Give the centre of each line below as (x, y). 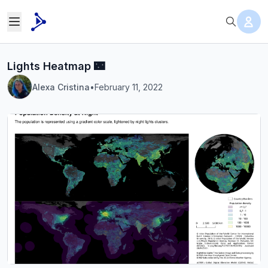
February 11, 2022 (129, 87)
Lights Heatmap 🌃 (56, 66)
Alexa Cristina (61, 87)
